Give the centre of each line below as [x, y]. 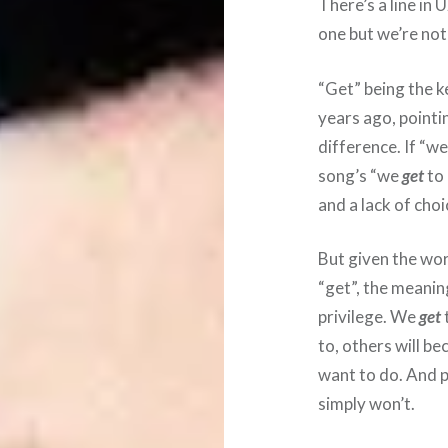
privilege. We [369, 317]
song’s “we [360, 175]
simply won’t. [367, 404]
